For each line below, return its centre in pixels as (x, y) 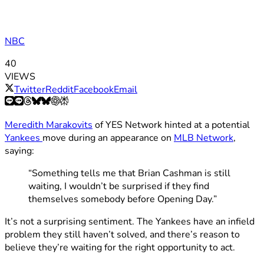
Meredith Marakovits (49, 125)
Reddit (60, 89)
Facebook (94, 89)
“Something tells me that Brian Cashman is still (129, 173)
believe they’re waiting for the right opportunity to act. (120, 247)
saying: (19, 151)
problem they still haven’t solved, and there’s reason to (122, 234)
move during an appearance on (108, 138)
